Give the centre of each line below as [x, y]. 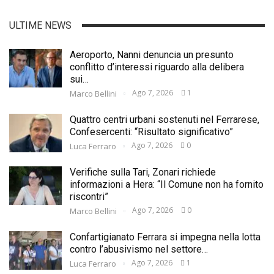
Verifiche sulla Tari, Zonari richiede [143, 172]
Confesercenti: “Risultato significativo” [151, 131]
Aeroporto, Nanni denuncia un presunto [152, 54]
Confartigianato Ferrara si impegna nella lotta [165, 237]
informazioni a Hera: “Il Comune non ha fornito [167, 184]
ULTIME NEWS [40, 25]
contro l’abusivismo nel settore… [139, 249]
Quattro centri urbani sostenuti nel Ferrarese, [165, 119]
